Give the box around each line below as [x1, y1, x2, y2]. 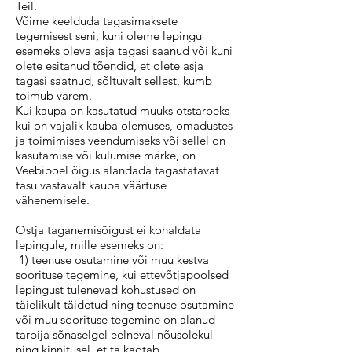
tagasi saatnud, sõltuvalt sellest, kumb [16, 73, 212, 88]
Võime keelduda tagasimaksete [16, 13, 178, 28]
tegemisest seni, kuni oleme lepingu [16, 28, 202, 43]
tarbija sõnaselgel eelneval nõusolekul [16, 327, 213, 342]
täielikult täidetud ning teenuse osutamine [16, 297, 234, 312]
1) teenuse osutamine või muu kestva [16, 252, 209, 267]
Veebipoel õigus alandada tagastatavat [16, 163, 219, 178]
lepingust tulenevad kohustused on [16, 282, 196, 297]
